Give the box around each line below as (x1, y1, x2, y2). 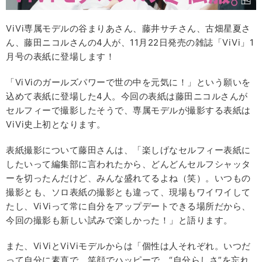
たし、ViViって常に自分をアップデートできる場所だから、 (6, 201, 251, 212)
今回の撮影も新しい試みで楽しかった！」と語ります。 (6, 215, 233, 226)
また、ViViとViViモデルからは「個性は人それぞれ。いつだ (6, 240, 251, 252)
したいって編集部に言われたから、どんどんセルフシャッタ (6, 158, 251, 170)
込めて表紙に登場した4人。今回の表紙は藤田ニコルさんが (6, 91, 248, 102)
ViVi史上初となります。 (6, 119, 106, 130)
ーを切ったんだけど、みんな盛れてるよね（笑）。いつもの (6, 173, 251, 184)
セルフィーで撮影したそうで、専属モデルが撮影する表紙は (6, 105, 251, 116)
